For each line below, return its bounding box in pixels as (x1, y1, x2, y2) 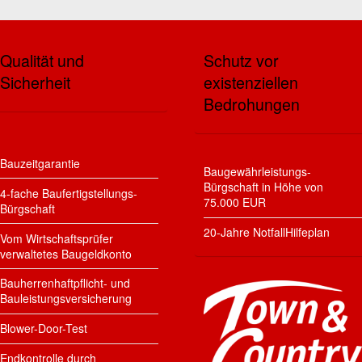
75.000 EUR (204, 194, 267, 211)
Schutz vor (204, 48, 280, 72)
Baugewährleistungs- (204, 163, 312, 180)
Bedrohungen (204, 91, 301, 116)
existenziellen (204, 69, 299, 94)
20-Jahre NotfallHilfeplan (204, 224, 330, 241)
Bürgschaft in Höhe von (204, 179, 324, 196)
